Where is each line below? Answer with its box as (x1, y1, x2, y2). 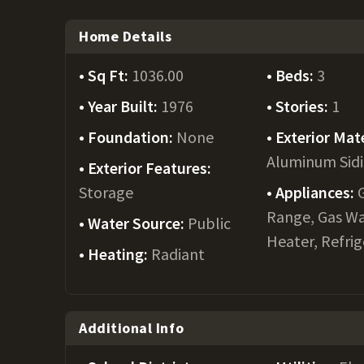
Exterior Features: (88, 158, 211, 178)
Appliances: (275, 182, 358, 202)
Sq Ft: (88, 65, 132, 85)
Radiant (151, 244, 205, 264)
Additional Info (79, 318, 184, 337)
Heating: (88, 244, 151, 264)
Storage (79, 182, 133, 202)
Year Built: (88, 96, 161, 116)
